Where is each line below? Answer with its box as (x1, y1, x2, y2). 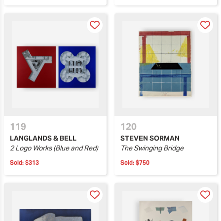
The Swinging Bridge (120, 144, 184, 153)
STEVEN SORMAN (120, 134, 180, 143)
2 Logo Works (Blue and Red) (10, 144, 98, 153)
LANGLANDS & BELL (10, 134, 76, 143)
